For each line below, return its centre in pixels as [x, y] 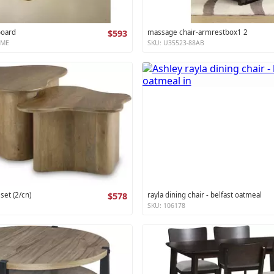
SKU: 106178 [166, 205]
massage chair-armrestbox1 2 [197, 32]
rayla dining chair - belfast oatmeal [204, 194]
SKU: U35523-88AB [176, 43]
